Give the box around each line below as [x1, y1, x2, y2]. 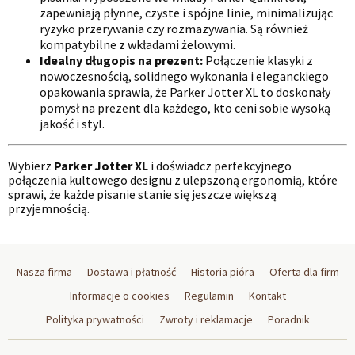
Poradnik [267, 312, 310, 327]
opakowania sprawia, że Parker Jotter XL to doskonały [40, 84, 330, 101]
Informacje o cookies [69, 288, 170, 303]
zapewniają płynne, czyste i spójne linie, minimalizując [40, 5, 333, 21]
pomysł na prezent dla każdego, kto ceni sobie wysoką [40, 100, 330, 116]
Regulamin [184, 288, 234, 303]
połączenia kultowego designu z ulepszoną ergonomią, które [8, 172, 338, 189]
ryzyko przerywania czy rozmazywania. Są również [40, 21, 308, 37]
